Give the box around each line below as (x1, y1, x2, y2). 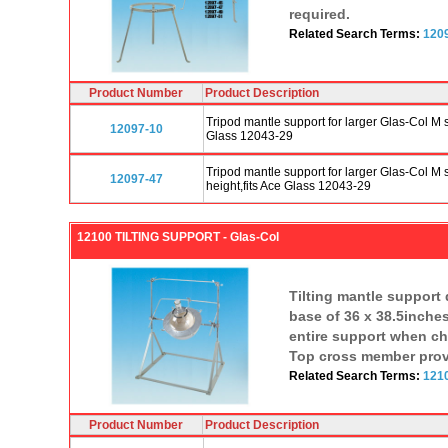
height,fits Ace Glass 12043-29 (205, 178, 371, 193)
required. (288, 5, 350, 22)
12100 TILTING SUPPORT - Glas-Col (76, 229, 279, 244)
